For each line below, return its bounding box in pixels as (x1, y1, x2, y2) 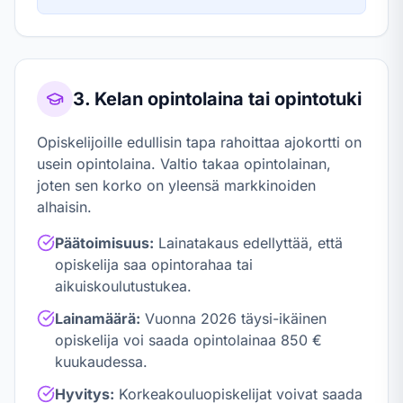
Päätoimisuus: (55, 234, 154, 252)
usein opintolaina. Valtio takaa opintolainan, (37, 155, 331, 173)
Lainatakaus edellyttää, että (154, 234, 343, 252)
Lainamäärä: (55, 309, 140, 327)
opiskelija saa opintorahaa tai (55, 255, 253, 273)
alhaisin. (37, 198, 92, 216)
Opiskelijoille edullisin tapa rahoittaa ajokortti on (37, 133, 362, 151)
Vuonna (140, 309, 201, 327)
